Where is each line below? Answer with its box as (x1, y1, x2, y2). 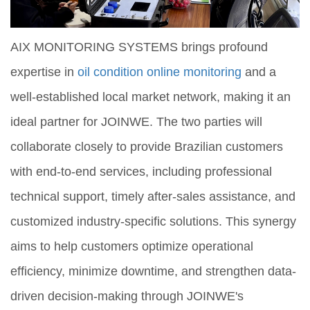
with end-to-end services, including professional (10, 165, 272, 179)
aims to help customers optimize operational (10, 239, 253, 254)
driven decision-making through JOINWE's (10, 289, 244, 304)
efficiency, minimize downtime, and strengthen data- (10, 264, 296, 279)
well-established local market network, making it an (10, 90, 291, 104)
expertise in (10, 65, 77, 80)
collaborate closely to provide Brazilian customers (10, 140, 283, 154)
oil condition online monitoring (77, 65, 241, 80)
